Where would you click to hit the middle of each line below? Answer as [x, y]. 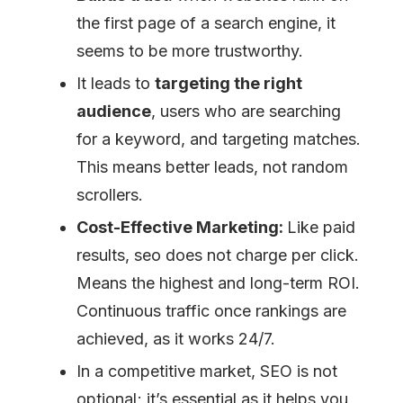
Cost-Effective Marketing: [182, 227]
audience [114, 111]
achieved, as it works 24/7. [178, 338]
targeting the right [228, 83]
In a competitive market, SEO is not [207, 371]
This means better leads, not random [212, 166]
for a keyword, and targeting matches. [219, 139]
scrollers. [112, 194]
